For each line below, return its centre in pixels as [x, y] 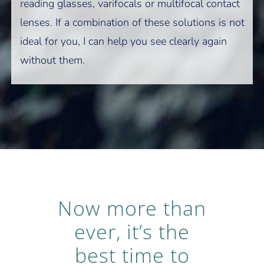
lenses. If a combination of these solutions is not [133, 23]
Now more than [132, 208]
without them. [53, 60]
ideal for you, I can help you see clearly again [124, 42]
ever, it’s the [132, 232]
